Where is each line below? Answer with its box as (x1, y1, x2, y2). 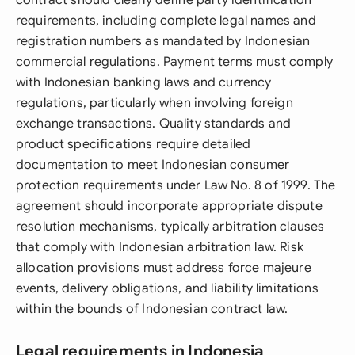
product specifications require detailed (16, 136, 251, 152)
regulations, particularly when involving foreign (16, 95, 293, 111)
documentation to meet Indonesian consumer (16, 157, 290, 173)
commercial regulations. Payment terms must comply (16, 54, 333, 70)
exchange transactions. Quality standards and (16, 116, 292, 132)
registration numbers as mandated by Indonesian (16, 33, 311, 49)
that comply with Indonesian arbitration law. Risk (16, 239, 303, 255)
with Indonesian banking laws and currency (16, 74, 272, 90)
